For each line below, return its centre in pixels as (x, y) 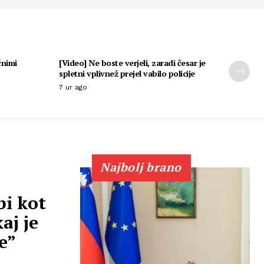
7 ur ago (73, 87)
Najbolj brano (141, 167)
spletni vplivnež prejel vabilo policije (127, 73)
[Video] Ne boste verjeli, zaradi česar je (132, 62)
